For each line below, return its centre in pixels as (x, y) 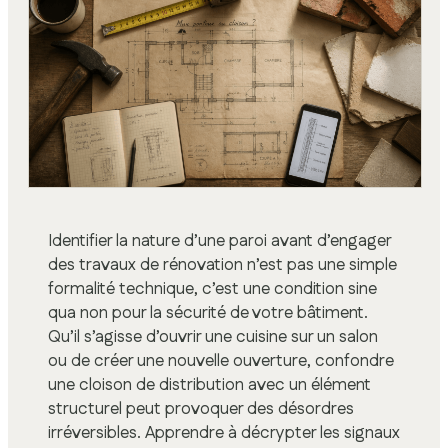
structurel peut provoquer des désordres (201, 409)
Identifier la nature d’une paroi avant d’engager (219, 241)
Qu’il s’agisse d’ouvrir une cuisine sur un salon (213, 337)
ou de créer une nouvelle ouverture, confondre (221, 361)
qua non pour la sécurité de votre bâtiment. (208, 313)
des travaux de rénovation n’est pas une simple (222, 265)
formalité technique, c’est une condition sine (212, 289)
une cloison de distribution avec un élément (209, 385)
